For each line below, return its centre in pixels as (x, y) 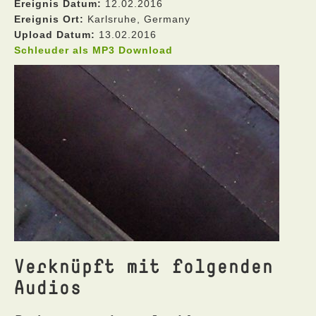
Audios (48, 287)
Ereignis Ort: (49, 19)
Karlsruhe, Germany (137, 19)
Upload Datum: (55, 35)
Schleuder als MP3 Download (93, 50)
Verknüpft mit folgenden (144, 266)
